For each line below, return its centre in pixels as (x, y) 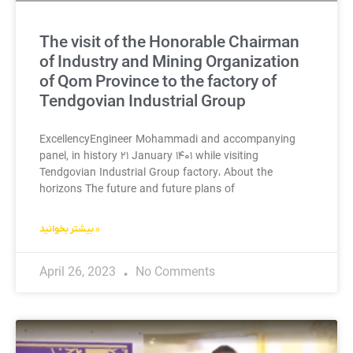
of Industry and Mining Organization (169, 62)
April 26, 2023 (79, 272)
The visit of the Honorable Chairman (169, 43)
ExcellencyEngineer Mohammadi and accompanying (167, 139)
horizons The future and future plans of (137, 189)
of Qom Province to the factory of (158, 82)
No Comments (174, 272)
